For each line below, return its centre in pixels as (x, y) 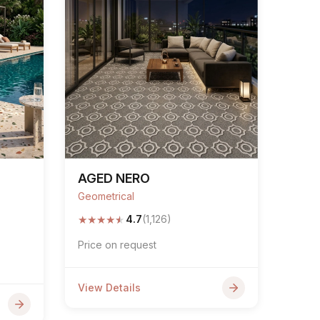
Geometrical (106, 196)
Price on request (117, 245)
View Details (109, 287)
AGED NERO (114, 178)
